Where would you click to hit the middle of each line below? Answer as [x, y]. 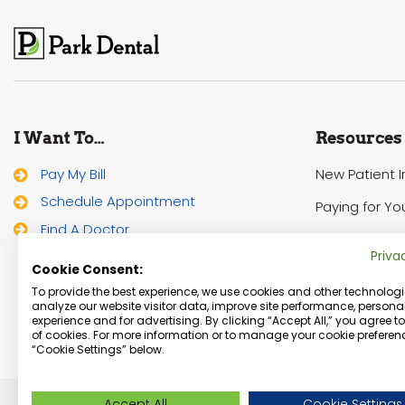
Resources [358, 138]
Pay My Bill [73, 174]
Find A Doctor [85, 229]
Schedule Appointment [118, 202]
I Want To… [59, 138]
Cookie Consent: [87, 270]
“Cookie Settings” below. [98, 349]
